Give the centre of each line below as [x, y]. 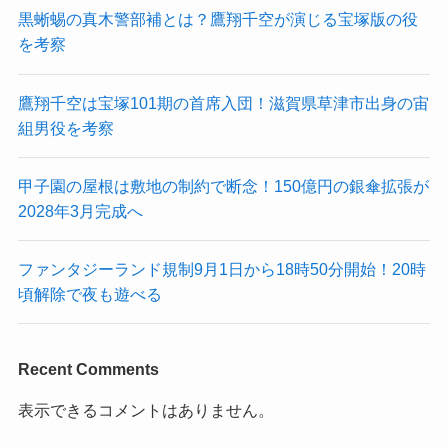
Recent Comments [88, 368]
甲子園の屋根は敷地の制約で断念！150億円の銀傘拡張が [223, 185]
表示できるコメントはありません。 [145, 409]
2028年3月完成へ [80, 210]
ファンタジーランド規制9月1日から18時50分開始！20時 [221, 269]
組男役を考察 [65, 127]
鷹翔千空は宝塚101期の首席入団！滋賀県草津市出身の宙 [223, 102]
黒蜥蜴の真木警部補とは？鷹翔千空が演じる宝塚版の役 [217, 19]
